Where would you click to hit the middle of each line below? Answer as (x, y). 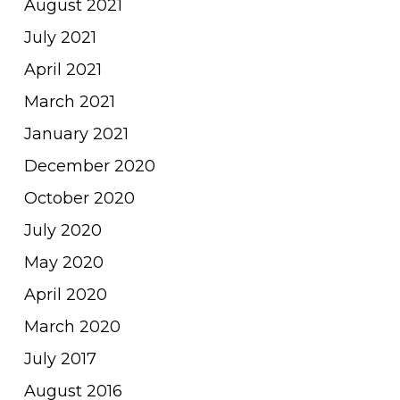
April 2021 (62, 69)
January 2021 (76, 133)
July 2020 (62, 230)
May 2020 (63, 262)
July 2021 (60, 37)
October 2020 (79, 198)
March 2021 (69, 101)
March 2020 (72, 326)
